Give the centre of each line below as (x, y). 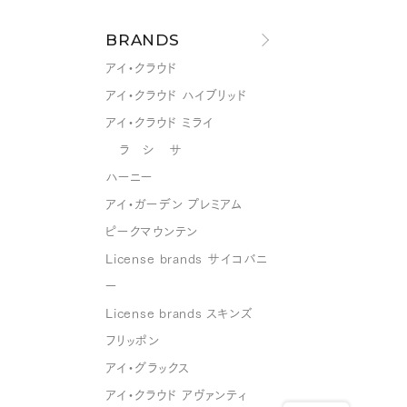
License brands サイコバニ (187, 258)
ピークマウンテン (152, 231)
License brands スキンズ (179, 313)
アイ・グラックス (148, 367)
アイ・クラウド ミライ (159, 122)
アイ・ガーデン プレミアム (174, 203)
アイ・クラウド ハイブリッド (177, 94)
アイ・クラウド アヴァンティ (176, 394)
